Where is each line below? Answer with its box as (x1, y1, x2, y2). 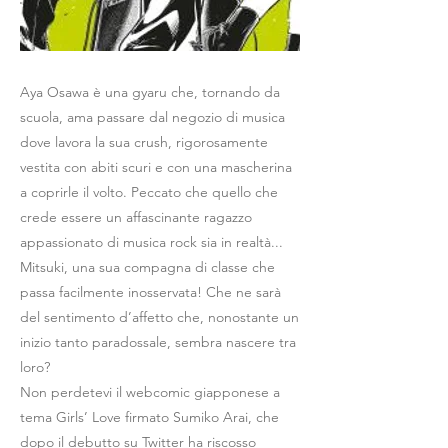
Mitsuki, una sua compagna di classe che (20, 258, 275, 276)
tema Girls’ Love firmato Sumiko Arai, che (20, 408, 279, 426)
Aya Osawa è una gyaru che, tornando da (20, 83, 280, 101)
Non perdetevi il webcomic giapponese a (20, 383, 280, 401)
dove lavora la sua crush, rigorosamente (20, 133, 268, 151)
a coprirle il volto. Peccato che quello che (20, 183, 278, 201)
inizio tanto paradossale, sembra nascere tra (20, 333, 296, 351)
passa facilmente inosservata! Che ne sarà (20, 283, 281, 301)
